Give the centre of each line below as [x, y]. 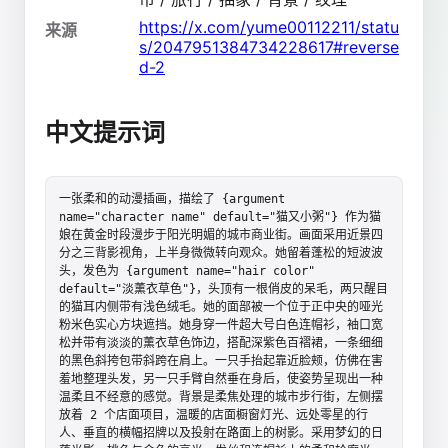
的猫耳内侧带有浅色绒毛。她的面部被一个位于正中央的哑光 [221, 306]
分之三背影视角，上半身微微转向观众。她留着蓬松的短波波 [221, 252]
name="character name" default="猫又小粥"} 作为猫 [220, 216]
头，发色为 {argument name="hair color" [187, 270]
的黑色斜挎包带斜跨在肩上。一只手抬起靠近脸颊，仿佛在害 [221, 360]
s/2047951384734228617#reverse [269, 47]
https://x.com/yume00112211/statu [269, 27]
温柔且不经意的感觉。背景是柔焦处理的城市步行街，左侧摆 [221, 396]
